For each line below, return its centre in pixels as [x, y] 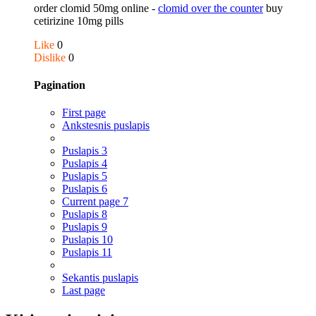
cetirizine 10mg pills [79, 20]
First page [84, 113]
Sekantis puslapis [100, 278]
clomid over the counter [211, 8]
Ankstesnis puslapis [106, 126]
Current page [92, 202]
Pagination [60, 85]
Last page [84, 291]
